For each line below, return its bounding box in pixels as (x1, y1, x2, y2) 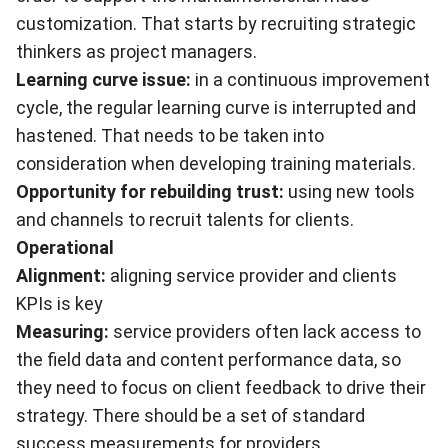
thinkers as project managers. (16, 41, 257, 62)
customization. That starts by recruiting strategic (16, 13, 416, 34)
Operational (16, 237, 114, 258)
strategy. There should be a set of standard (16, 405, 365, 426)
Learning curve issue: (16, 69, 195, 90)
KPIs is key (16, 293, 103, 314)
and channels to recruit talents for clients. (16, 209, 354, 230)
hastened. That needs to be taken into (16, 125, 324, 146)
